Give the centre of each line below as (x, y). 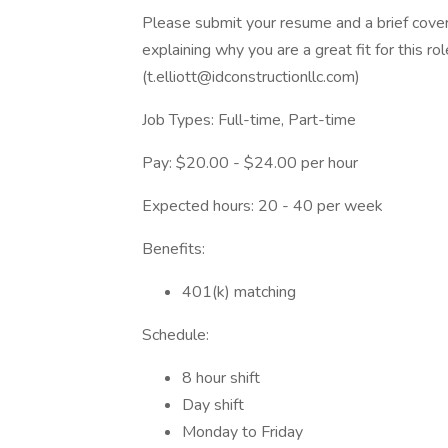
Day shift (213, 405)
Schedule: (175, 335)
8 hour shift (221, 378)
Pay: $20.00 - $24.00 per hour (250, 163)
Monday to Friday (242, 432)
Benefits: (173, 249)
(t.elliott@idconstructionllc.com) (251, 77)
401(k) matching (239, 292)
